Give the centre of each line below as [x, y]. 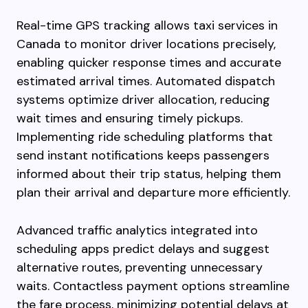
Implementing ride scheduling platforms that [145, 137]
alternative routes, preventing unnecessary [140, 267]
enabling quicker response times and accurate [149, 63]
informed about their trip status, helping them [149, 174]
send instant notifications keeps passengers [143, 155]
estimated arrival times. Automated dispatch [146, 81]
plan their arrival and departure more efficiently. [153, 192]
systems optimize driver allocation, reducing [143, 100]
